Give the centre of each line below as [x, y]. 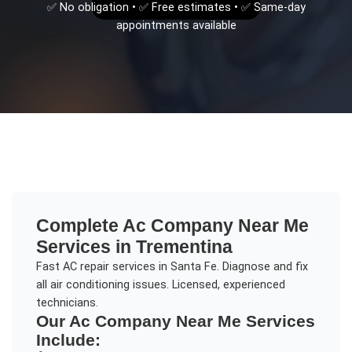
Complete [79, 225]
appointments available [176, 25]
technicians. [67, 302]
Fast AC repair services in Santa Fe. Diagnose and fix [172, 266]
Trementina [184, 246]
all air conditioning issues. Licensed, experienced [160, 284]
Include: [68, 339]
